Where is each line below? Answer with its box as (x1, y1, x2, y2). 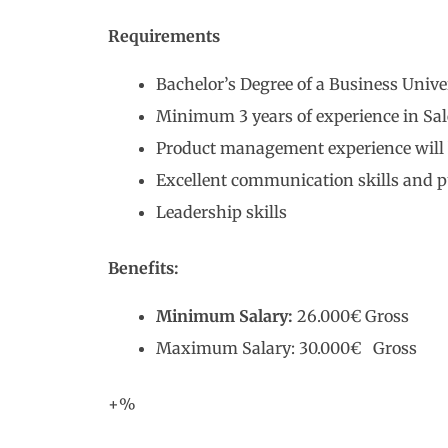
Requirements (108, 26, 220, 46)
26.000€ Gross (293, 306, 409, 326)
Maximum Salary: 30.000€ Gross (156, 338, 417, 358)
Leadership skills (156, 202, 287, 222)
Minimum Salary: (156, 306, 293, 326)
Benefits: (108, 258, 179, 278)
